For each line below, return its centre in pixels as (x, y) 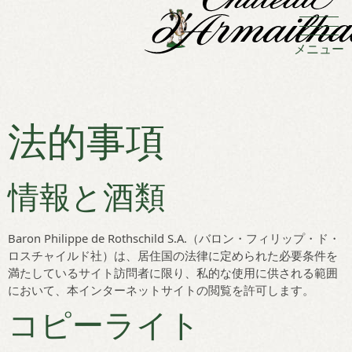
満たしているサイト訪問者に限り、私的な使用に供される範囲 (173, 273)
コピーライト (104, 326)
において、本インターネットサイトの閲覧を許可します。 (161, 290)
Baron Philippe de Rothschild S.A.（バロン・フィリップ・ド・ (174, 238)
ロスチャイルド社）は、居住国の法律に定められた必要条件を (173, 255)
